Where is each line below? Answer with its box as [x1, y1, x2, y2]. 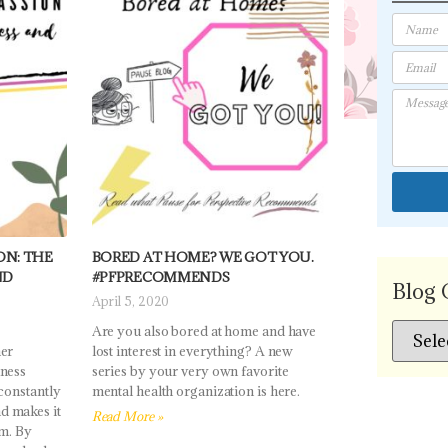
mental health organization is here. [91, 382, 301, 401]
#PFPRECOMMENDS [91, 268, 230, 287]
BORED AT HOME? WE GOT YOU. [91, 248, 314, 267]
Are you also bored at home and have [91, 322, 317, 341]
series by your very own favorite [91, 362, 289, 381]
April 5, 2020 [91, 293, 170, 310]
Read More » [91, 408, 163, 425]
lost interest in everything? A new [91, 342, 294, 361]
